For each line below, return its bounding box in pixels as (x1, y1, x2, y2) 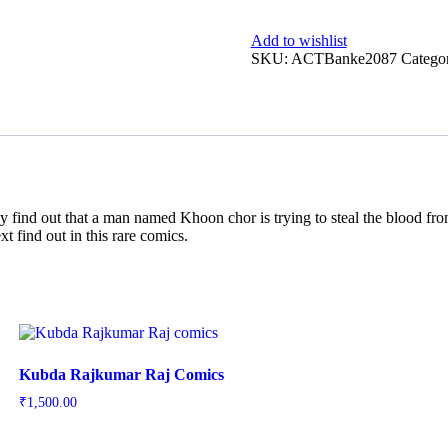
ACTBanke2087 (290, 49, 397, 67)
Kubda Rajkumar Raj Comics (18, 365, 224, 383)
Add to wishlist (250, 31, 347, 49)
